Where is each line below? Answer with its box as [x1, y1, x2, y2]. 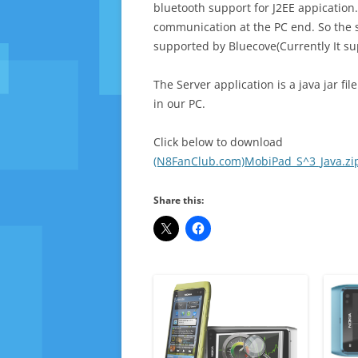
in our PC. [153, 96, 205, 111]
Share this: [153, 193, 204, 207]
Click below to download [153, 134, 283, 149]
